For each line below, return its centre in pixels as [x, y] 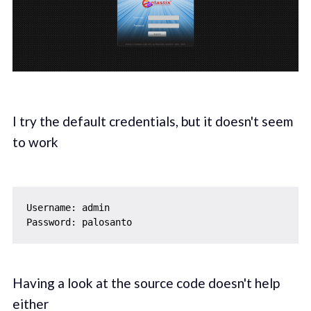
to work [35, 142]
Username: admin [68, 208]
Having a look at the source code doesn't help [146, 283]
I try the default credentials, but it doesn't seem [152, 121]
